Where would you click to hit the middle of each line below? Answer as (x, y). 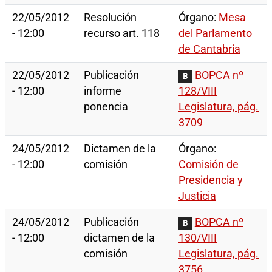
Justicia (197, 196)
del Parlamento (215, 34)
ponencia (106, 107)
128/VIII (198, 91)
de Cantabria (209, 49)
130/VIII (198, 238)
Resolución (110, 18)
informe (103, 91)
